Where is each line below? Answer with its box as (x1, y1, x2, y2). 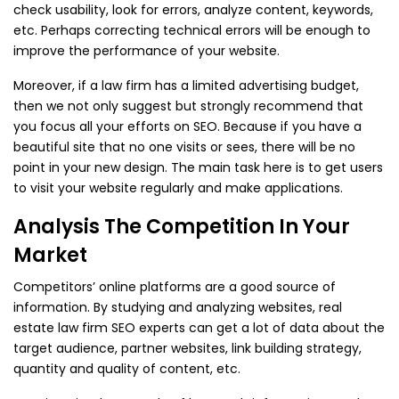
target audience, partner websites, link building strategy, (13, 339, 362, 358)
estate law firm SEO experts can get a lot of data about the (13, 319, 385, 338)
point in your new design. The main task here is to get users (13, 159, 383, 177)
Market (13, 241, 87, 270)
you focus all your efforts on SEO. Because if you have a (13, 118, 362, 136)
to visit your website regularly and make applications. (13, 179, 343, 198)
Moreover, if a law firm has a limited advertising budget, (13, 77, 359, 95)
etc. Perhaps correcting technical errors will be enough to (13, 21, 370, 40)
